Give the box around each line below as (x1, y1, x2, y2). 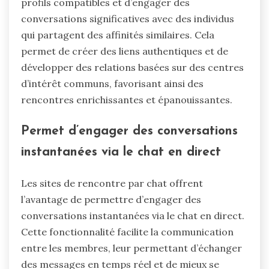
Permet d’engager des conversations (21, 125, 238, 138)
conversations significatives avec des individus (21, 13, 234, 25)
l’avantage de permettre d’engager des (21, 193, 201, 205)
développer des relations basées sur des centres (21, 61, 244, 74)
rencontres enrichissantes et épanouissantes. (21, 94, 232, 106)
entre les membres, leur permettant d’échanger (21, 241, 242, 254)
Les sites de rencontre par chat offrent (21, 177, 203, 189)
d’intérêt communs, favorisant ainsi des (21, 77, 204, 90)
